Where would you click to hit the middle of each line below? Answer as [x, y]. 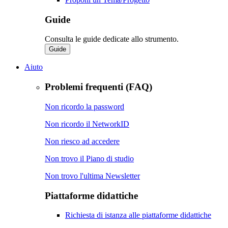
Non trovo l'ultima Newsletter [92, 176]
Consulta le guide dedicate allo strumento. [112, 39]
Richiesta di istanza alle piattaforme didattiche [138, 215]
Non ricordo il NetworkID [87, 124]
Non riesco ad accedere [82, 141]
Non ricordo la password [84, 106]
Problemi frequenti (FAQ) [98, 87]
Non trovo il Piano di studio [89, 158]
